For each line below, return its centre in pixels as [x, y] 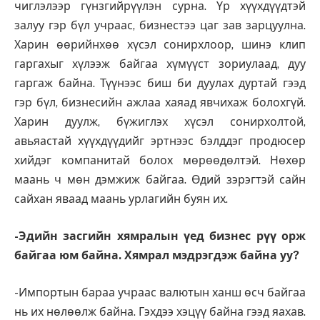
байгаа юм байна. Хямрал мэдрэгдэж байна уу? [157, 255]
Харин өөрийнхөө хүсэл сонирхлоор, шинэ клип [160, 45]
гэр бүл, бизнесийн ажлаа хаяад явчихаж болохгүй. [160, 103]
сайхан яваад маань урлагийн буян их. [121, 199]
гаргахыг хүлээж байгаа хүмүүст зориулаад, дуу [160, 64]
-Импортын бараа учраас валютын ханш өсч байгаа [160, 292]
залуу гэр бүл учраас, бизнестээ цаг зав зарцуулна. [160, 26]
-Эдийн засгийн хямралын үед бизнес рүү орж [160, 236]
